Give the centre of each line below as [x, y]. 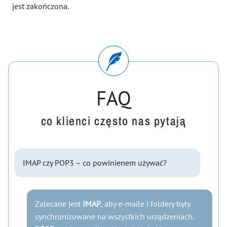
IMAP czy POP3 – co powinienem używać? [95, 163]
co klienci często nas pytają [113, 121]
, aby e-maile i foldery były [145, 204]
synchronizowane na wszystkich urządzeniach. [114, 216]
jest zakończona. [41, 6]
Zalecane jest [59, 204]
